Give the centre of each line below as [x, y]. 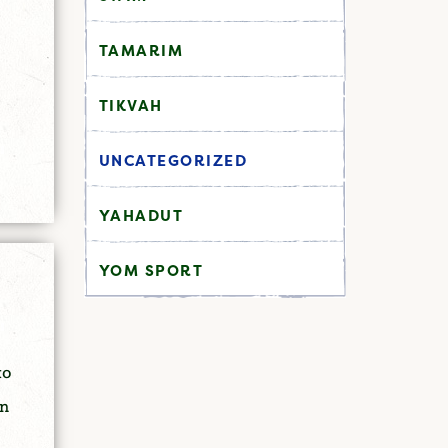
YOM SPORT [150, 270]
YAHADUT [140, 215]
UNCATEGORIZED [172, 160]
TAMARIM [140, 50]
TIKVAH [130, 105]
